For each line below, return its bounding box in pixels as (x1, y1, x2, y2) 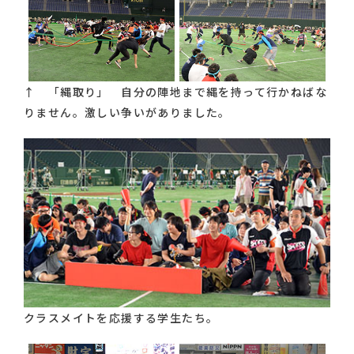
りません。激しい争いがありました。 (24, 104, 231, 121)
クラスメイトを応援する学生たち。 (24, 310, 219, 326)
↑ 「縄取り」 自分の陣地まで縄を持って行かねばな (24, 84, 327, 100)
